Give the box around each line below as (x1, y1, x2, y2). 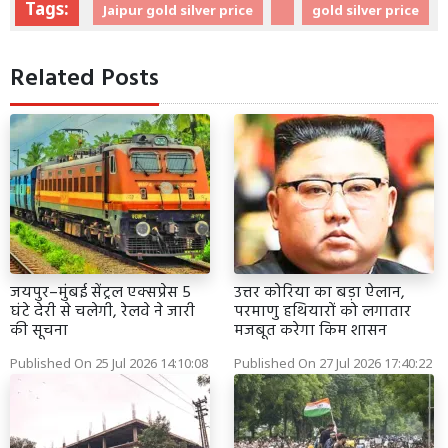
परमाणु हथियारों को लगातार (234, 298, 411, 325)
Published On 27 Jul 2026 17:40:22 (234, 353, 432, 372)
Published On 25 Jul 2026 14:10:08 (10, 353, 208, 372)
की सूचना (10, 317, 68, 344)
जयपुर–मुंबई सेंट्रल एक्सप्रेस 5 (10, 279, 191, 306)
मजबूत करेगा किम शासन (234, 317, 387, 344)
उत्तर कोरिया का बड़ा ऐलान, (234, 279, 405, 306)
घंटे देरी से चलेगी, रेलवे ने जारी (10, 298, 195, 325)
